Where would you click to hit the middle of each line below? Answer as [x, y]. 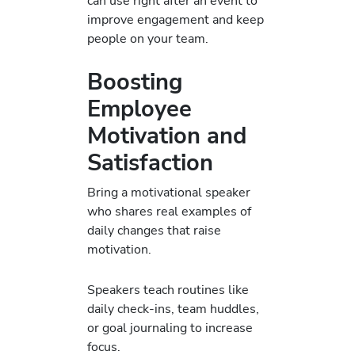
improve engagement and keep [176, 20]
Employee [139, 109]
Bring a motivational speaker [169, 193]
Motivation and [167, 136]
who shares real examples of [169, 212]
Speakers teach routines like [168, 289]
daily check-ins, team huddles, [173, 308]
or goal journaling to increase [170, 327]
